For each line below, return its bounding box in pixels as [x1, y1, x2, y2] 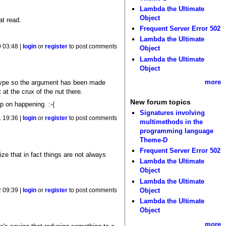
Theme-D [140, 136, 168, 144]
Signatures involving [140, 108, 205, 117]
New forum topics [130, 98, 191, 106]
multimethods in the [140, 118, 203, 126]
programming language [140, 127, 214, 135]
